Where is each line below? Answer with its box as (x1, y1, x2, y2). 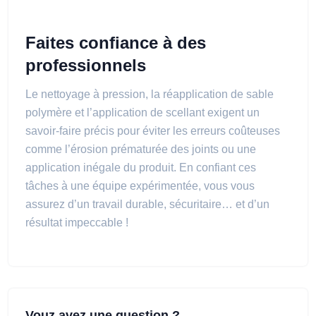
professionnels (25, 56, 146, 75)
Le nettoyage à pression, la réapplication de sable (25, 88, 274, 100)
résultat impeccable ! (25, 217, 128, 229)
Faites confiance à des (25, 33, 206, 52)
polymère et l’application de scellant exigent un (25, 107, 260, 119)
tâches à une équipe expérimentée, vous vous (25, 180, 255, 192)
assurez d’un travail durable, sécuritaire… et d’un (25, 198, 269, 210)
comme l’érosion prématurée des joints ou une (25, 143, 256, 155)
